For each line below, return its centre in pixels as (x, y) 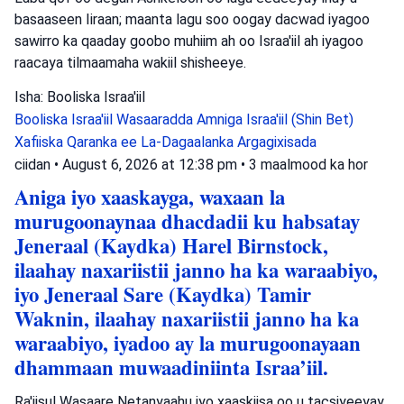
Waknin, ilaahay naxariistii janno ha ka (187, 318)
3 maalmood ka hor (308, 164)
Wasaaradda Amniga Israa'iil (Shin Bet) (235, 119)
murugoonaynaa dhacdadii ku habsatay (187, 221)
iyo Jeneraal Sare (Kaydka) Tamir (163, 294)
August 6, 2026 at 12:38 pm (151, 164)
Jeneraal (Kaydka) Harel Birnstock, (171, 245)
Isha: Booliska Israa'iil (80, 96)
